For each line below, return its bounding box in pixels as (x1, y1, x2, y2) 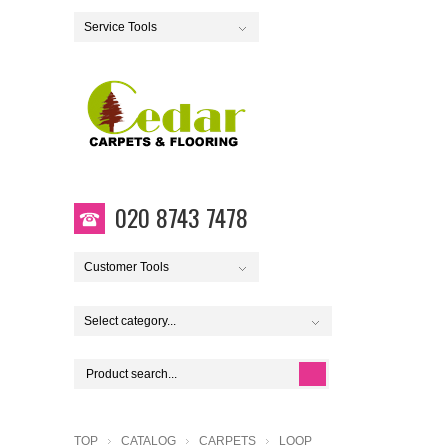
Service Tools (84, 20, 157, 34)
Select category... (84, 314, 176, 328)
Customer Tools (84, 260, 169, 274)
